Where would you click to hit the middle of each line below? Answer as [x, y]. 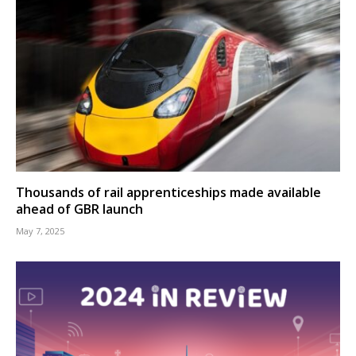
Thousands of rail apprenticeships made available [168, 193]
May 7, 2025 [40, 231]
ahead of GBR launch [79, 209]
